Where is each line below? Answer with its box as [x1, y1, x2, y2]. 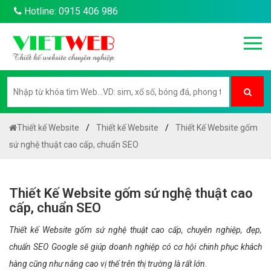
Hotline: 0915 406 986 [22, 5, 118, 17]
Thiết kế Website [17, 123, 79, 132]
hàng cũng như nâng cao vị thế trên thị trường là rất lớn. [9, 259, 207, 269]
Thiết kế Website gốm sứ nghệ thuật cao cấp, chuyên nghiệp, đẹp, [9, 225, 262, 235]
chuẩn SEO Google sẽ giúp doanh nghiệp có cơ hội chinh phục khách [9, 242, 262, 252]
